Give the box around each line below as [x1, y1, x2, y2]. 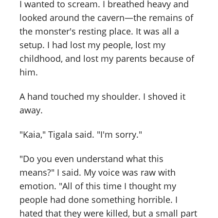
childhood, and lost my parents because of [19, 53, 194, 64]
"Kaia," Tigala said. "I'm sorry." [19, 128, 142, 140]
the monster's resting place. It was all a [19, 25, 179, 37]
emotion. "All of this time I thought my [19, 180, 176, 192]
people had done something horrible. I [19, 193, 178, 205]
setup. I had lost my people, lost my [19, 39, 165, 51]
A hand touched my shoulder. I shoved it [19, 90, 185, 102]
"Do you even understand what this [19, 152, 163, 164]
